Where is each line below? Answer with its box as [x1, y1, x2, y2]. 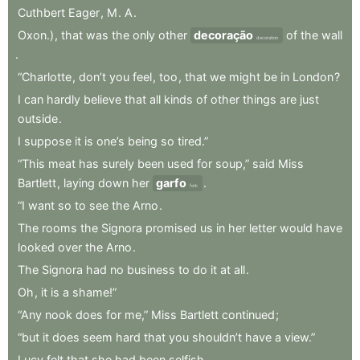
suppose [24, 133, 72, 148]
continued [222, 307, 275, 321]
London [292, 69, 333, 84]
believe [84, 92, 121, 106]
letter [249, 220, 276, 235]
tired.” [178, 133, 208, 148]
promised [145, 220, 197, 235]
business [127, 262, 175, 276]
